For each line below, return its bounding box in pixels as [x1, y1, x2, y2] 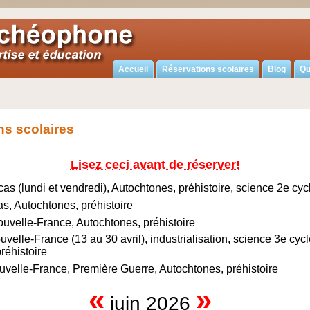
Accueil [118, 64, 148, 74]
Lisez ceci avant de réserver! [70, 158, 240, 172]
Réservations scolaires [161, 64, 254, 74]
